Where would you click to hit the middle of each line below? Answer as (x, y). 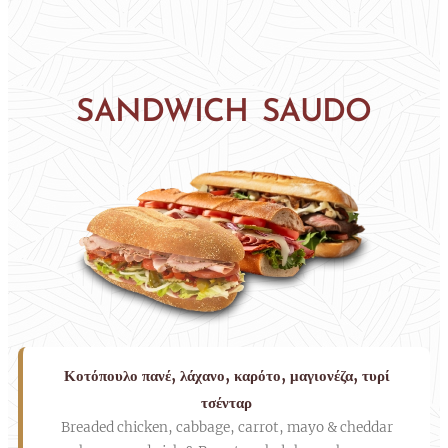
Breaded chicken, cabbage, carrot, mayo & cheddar (226, 428)
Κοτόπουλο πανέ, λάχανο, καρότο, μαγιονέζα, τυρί (226, 376)
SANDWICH (162, 112)
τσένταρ (226, 403)
